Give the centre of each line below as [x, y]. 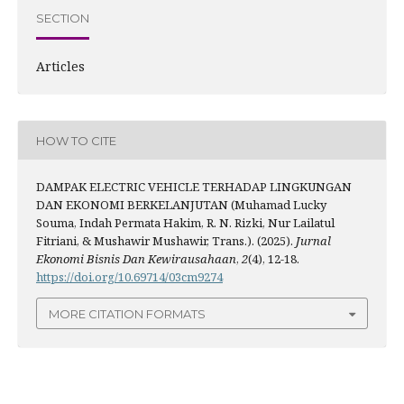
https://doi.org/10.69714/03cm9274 [129, 277]
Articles [60, 67]
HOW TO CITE [76, 140]
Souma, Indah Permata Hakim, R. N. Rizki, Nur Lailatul [185, 223]
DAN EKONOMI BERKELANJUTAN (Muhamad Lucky [181, 205]
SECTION [62, 18]
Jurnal [313, 241]
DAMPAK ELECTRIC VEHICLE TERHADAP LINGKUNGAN [193, 187]
